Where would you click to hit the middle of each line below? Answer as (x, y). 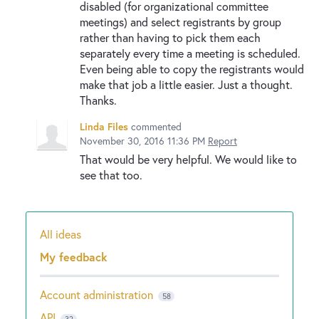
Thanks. (98, 100)
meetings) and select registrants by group (181, 21)
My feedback (74, 256)
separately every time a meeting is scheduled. (190, 53)
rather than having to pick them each (170, 37)
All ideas (61, 234)
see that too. (111, 174)
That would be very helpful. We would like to (188, 159)
